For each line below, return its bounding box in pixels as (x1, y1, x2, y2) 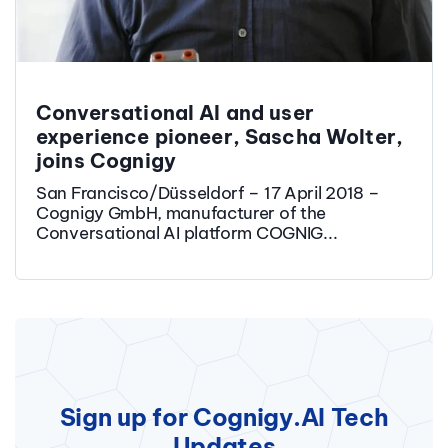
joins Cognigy (36, 148, 176, 174)
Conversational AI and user (36, 100, 314, 126)
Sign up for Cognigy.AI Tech (59, 402, 389, 433)
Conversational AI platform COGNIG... (36, 222, 338, 245)
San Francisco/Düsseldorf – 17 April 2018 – (36, 182, 380, 205)
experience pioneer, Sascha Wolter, (36, 124, 404, 150)
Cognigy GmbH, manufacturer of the (36, 202, 327, 225)
